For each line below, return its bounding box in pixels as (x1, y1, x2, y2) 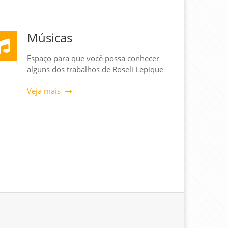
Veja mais (27, 85, 61, 96)
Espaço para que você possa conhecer (27, 52, 159, 63)
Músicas (27, 28, 72, 46)
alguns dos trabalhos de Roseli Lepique (27, 64, 163, 74)
